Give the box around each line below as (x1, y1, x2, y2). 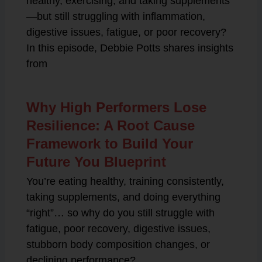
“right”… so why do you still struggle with (26, 207, 215, 219)
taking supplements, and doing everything (26, 191, 220, 203)
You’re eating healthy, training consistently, (26, 175, 224, 187)
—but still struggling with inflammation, (26, 11, 205, 22)
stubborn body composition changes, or (26, 239, 210, 250)
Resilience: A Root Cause (26, 118, 195, 133)
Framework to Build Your (26, 136, 193, 151)
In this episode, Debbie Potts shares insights (26, 42, 233, 54)
